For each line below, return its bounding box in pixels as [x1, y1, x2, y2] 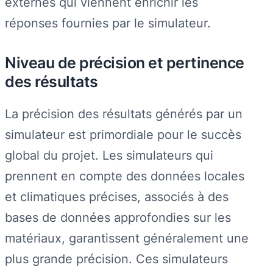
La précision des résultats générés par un [5, 105, 243, 121]
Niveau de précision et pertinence [5, 53, 244, 72]
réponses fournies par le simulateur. [5, 15, 211, 30]
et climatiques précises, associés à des [5, 188, 229, 204]
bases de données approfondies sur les [5, 209, 231, 225]
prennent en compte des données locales [5, 168, 244, 183]
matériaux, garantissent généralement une [5, 230, 249, 246]
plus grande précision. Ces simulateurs [5, 250, 228, 266]
